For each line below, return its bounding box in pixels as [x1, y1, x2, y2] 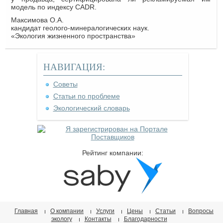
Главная [14, 207, 38, 215]
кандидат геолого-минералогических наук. [11, 23, 149, 32]
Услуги [96, 207, 114, 215]
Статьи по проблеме [53, 92, 120, 100]
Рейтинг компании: [82, 148, 143, 157]
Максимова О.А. [11, 15, 64, 24]
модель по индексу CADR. [11, 2, 97, 11]
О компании [50, 207, 84, 215]
